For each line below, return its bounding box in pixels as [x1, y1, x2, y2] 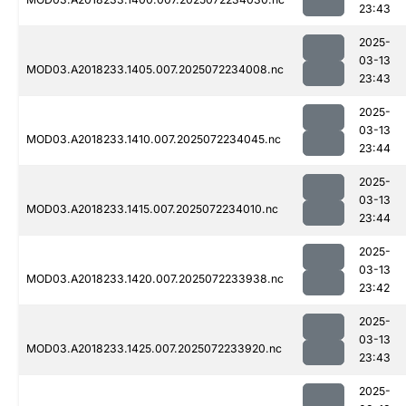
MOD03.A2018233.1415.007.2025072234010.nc [26, 202, 278, 217]
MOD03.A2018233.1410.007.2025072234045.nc [26, 132, 281, 147]
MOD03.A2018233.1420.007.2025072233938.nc [26, 272, 284, 286]
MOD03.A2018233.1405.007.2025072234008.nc [26, 63, 284, 77]
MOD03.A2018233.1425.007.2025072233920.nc [26, 342, 282, 356]
